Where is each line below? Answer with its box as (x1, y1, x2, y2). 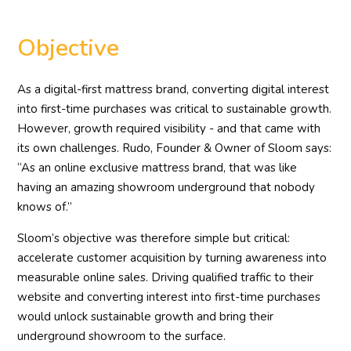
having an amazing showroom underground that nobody (17, 179, 316, 196)
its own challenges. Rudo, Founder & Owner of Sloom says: (17, 140, 332, 157)
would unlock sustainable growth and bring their (17, 309, 274, 325)
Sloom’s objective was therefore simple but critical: (17, 230, 291, 247)
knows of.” (17, 199, 73, 215)
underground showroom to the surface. (17, 328, 226, 345)
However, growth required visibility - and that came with (17, 121, 321, 137)
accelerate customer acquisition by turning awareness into (17, 250, 327, 266)
